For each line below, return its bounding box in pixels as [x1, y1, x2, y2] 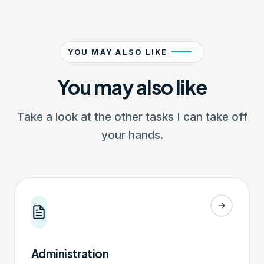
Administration [31, 246, 109, 260]
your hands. [101, 128, 163, 142]
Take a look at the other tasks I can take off [16, 110, 247, 124]
